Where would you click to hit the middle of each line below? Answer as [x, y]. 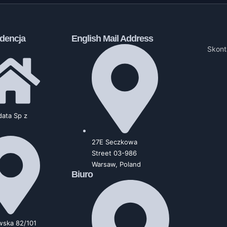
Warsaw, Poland [116, 164]
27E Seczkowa [114, 142]
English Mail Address [112, 39]
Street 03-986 [114, 153]
